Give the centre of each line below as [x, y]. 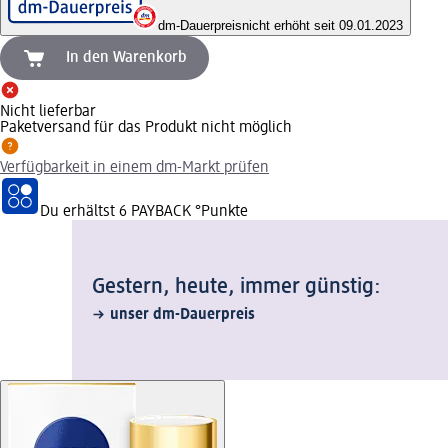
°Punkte [219, 211]
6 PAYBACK [155, 211]
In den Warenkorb [126, 57]
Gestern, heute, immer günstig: [236, 286]
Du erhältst [79, 211]
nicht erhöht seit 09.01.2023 [322, 25]
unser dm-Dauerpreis [182, 314]
